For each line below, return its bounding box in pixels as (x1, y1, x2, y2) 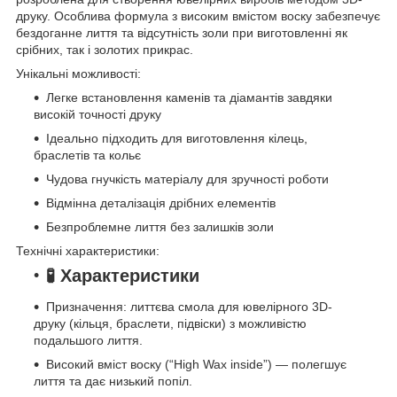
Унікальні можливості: (16, 66, 141, 81)
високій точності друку (34, 106, 161, 121)
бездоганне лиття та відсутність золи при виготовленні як (16, 25, 347, 40)
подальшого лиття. (34, 333, 143, 348)
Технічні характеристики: (16, 243, 160, 258)
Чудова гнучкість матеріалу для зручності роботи (46, 171, 329, 186)
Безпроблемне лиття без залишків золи (46, 219, 274, 234)
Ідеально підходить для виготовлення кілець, (46, 130, 307, 145)
